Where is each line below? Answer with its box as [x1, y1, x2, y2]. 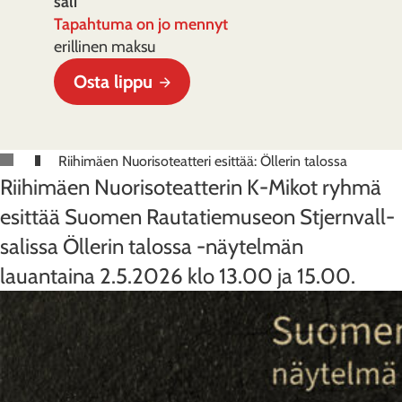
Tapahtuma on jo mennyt [54, 14, 228, 34]
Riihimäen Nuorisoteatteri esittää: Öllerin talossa [58, 153, 347, 170]
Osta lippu [74, 71, 153, 92]
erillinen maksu [54, 37, 155, 57]
